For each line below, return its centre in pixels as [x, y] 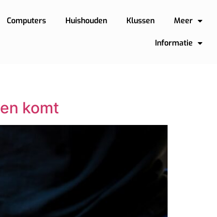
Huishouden [86, 21]
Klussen [140, 21]
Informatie [174, 43]
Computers [26, 21]
